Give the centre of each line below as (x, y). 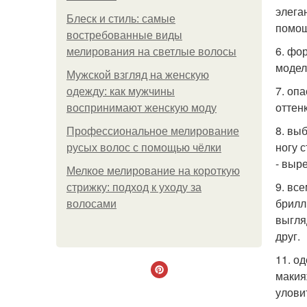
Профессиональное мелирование (153, 131)
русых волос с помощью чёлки (144, 148)
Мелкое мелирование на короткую (153, 171)
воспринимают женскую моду (142, 108)
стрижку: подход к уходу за (134, 187)
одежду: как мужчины (121, 91)
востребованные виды (124, 35)
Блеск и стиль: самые (121, 19)
